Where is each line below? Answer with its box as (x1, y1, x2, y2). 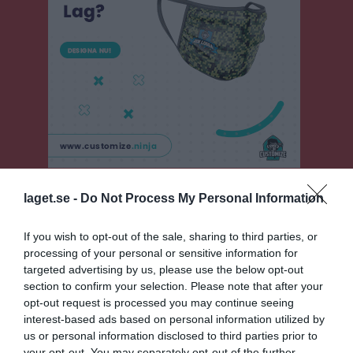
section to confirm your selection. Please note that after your (24, 280, 323, 292)
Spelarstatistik (13, 285, 84, 300)
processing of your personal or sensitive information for (24, 247, 298, 259)
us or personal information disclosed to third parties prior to (24, 329, 318, 342)
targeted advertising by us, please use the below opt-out (24, 263, 303, 276)
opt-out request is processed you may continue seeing (24, 296, 294, 309)
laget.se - (24, 191, 80, 205)
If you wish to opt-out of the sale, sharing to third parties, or (24, 230, 318, 243)
